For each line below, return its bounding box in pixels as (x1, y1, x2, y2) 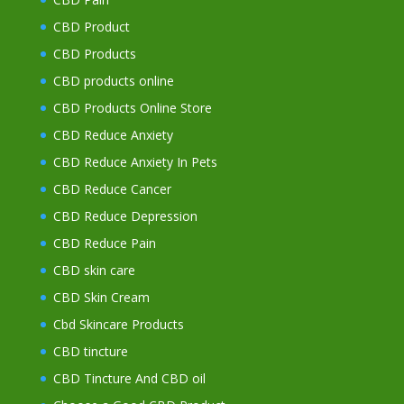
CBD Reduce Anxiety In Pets (52, 153, 217, 171)
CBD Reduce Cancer (52, 180, 171, 198)
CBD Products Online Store (52, 99, 212, 117)
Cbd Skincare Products (52, 316, 184, 334)
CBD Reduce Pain (52, 234, 156, 252)
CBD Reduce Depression (52, 207, 197, 225)
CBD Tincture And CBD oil (52, 370, 206, 388)
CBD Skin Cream (52, 289, 150, 307)
